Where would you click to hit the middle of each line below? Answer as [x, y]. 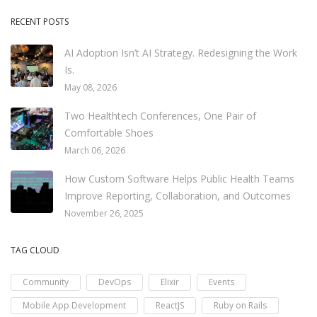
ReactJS [170, 305]
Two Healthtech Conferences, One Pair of [160, 116]
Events [221, 282]
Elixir [170, 282]
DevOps [115, 282]
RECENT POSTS [40, 22]
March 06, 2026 [95, 150]
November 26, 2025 [104, 213]
